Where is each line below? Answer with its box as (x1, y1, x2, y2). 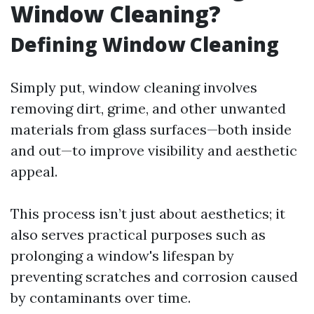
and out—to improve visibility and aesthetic (11, 142, 297, 159)
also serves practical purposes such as (11, 226, 266, 243)
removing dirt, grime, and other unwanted (11, 100, 286, 117)
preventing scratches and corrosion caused (11, 268, 298, 285)
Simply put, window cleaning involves (11, 78, 257, 96)
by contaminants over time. (11, 289, 191, 306)
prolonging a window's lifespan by (11, 247, 234, 264)
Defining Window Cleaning (11, 31, 279, 57)
